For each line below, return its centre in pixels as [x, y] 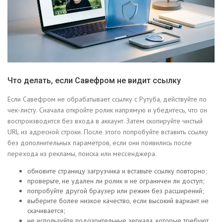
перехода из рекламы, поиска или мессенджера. [82, 154]
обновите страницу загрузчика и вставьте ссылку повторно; [117, 171]
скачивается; [46, 211]
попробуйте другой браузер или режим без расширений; [116, 191]
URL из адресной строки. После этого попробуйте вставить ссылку [108, 132]
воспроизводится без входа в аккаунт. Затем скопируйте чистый [105, 121]
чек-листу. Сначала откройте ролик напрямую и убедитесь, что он [107, 110]
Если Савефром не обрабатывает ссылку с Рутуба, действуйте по [107, 99]
